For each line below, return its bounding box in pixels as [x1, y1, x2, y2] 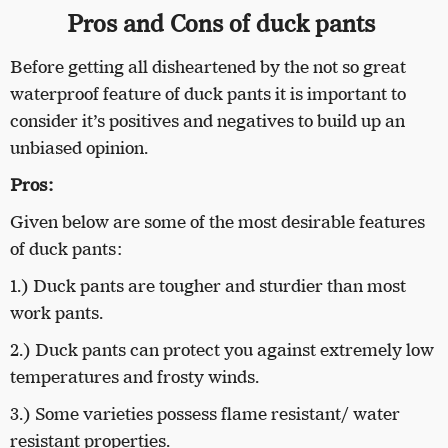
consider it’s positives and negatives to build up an [10, 110, 405, 133]
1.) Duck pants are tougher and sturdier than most [10, 275, 406, 298]
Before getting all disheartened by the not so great [10, 56, 406, 79]
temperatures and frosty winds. [10, 366, 259, 389]
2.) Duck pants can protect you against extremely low [10, 339, 434, 362]
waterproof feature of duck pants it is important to [10, 83, 406, 106]
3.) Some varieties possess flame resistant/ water [10, 403, 400, 426]
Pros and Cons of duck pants [67, 10, 381, 40]
